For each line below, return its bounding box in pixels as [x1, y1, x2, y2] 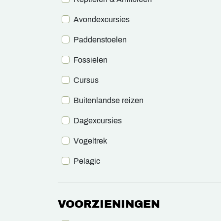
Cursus [74, 75, 99, 84]
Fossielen [74, 55, 108, 64]
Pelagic [74, 156, 100, 165]
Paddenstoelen [74, 35, 127, 44]
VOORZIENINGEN [58, 198, 160, 210]
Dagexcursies [74, 116, 122, 125]
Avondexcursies [74, 15, 130, 24]
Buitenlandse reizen [74, 96, 144, 105]
